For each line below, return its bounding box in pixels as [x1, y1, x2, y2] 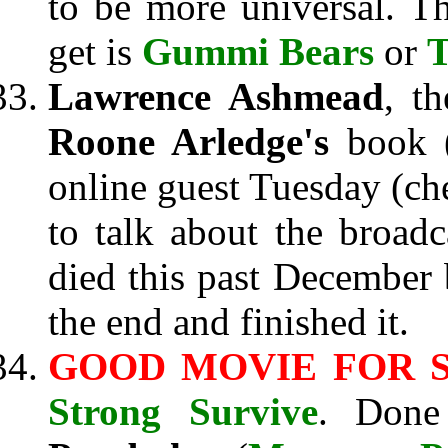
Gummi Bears [142, 30, 374, 73]
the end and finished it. [48, 300, 409, 343]
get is [48, 30, 142, 73]
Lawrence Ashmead [48, 75, 384, 118]
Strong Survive [48, 390, 318, 433]
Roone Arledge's [48, 120, 347, 163]
